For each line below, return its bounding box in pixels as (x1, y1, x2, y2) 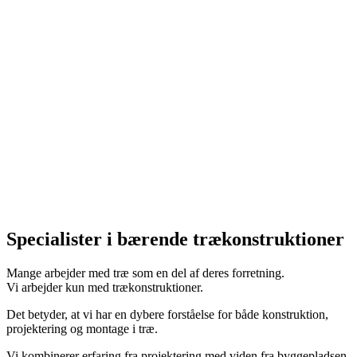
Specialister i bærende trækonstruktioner (6, 228, 344, 249)
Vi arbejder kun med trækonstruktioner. (6, 280, 203, 294)
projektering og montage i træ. (6, 321, 158, 335)
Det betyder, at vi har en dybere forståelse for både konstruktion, (6, 307, 328, 321)
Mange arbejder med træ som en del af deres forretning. (6, 265, 284, 280)
